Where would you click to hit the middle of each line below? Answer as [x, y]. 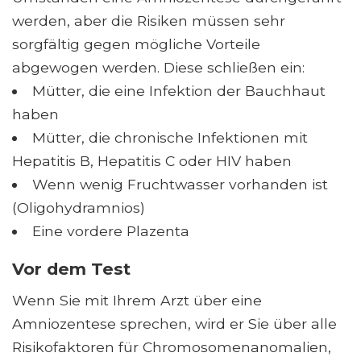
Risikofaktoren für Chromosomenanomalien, [172, 346]
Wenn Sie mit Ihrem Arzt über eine [137, 300]
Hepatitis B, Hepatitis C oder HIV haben [152, 160]
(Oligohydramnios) [79, 207]
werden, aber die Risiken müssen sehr [149, 20]
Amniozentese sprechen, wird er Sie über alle [174, 323]
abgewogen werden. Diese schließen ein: [158, 67]
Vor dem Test [71, 268]
